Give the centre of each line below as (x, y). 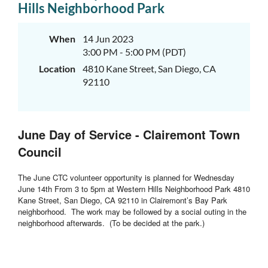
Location (57, 68)
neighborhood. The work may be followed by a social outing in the (132, 211)
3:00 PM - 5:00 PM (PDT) (134, 52)
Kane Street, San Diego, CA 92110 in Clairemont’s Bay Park (123, 200)
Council (40, 152)
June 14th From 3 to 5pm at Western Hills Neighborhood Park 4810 (134, 189)
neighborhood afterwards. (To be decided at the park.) (111, 223)
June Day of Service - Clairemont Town (129, 134)
